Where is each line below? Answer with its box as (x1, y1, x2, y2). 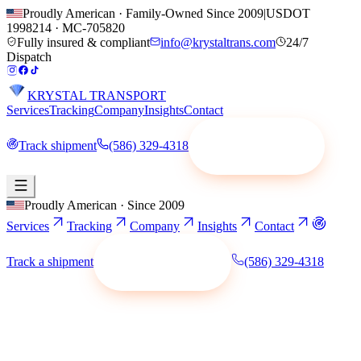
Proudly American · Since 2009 (24, 198, 185, 213)
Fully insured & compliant (17, 35, 150, 49)
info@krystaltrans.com (160, 35, 276, 49)
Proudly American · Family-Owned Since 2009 (23, 6, 263, 20)
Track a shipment (6, 255, 93, 269)
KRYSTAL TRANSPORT (27, 89, 166, 102)
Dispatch (6, 50, 52, 64)
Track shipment (19, 139, 97, 153)
